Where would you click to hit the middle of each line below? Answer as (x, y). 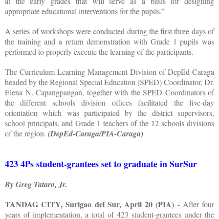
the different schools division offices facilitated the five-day (109, 102)
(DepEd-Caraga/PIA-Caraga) (96, 133)
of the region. (26, 133)
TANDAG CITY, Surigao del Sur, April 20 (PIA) (90, 204)
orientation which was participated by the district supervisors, (109, 112)
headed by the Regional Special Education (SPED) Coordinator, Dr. (109, 82)
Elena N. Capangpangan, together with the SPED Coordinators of (109, 92)
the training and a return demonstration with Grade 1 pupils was (109, 41)
